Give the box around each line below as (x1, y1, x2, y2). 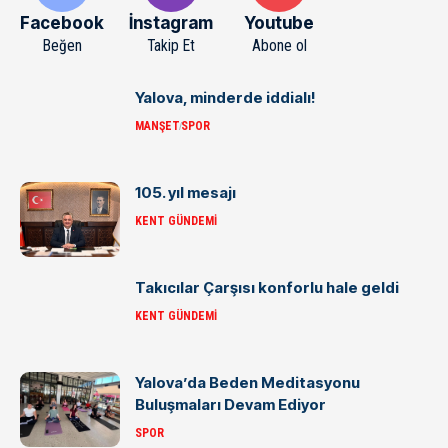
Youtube (244, 12, 315, 33)
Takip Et (147, 35, 195, 55)
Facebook (20, 12, 104, 33)
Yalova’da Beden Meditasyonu (135, 372, 360, 392)
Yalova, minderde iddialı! (135, 87, 316, 107)
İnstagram (129, 12, 213, 33)
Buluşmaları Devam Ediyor (135, 394, 326, 414)
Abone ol (251, 35, 307, 55)
